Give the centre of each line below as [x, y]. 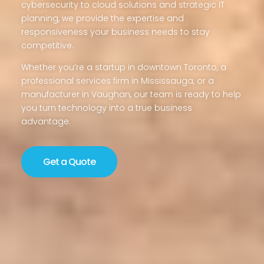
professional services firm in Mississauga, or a [117, 80]
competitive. [47, 45]
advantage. [46, 121]
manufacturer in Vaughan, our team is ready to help [131, 94]
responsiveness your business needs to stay [115, 32]
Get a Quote [69, 161]
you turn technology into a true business [106, 108]
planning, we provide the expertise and [102, 18]
